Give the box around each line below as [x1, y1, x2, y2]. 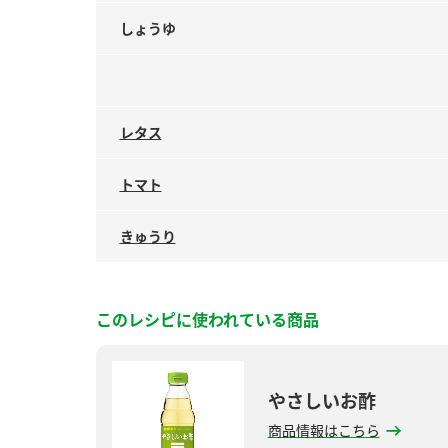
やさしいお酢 [267, 389, 376, 412]
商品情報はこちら [267, 421, 380, 439]
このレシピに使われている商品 [95, 309, 319, 329]
